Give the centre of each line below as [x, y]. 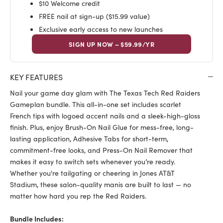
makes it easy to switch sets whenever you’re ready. [93, 162]
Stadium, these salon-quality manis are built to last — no [101, 184]
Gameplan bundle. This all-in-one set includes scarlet [96, 104]
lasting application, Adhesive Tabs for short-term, [89, 139]
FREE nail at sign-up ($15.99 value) [94, 16]
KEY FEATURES [36, 77]
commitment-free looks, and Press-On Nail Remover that [101, 150]
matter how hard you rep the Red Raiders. [78, 196]
